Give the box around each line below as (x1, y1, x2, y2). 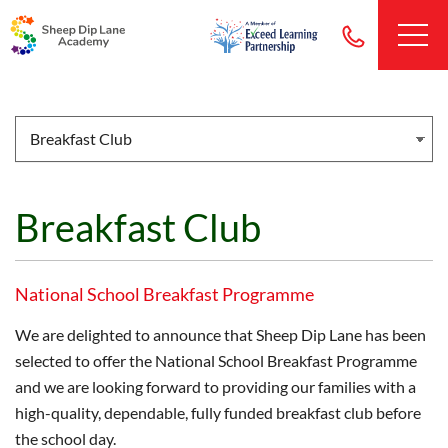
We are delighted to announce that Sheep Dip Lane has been (15, 325, 426, 344)
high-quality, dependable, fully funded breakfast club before (15, 403, 421, 422)
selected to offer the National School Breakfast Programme (15, 351, 417, 370)
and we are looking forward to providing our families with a (15, 377, 416, 396)
